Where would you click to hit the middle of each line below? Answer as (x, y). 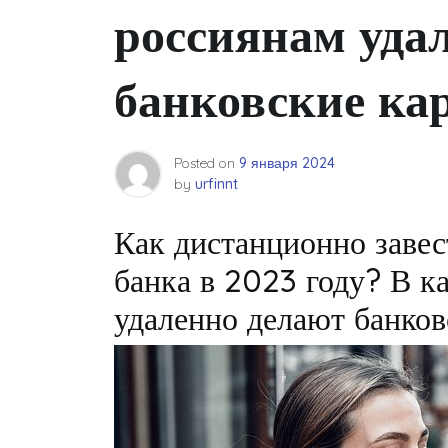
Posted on (206, 163)
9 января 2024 (287, 163)
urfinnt (216, 184)
